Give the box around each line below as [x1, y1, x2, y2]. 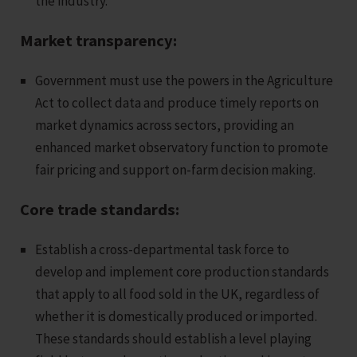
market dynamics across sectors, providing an [35, 116, 295, 135]
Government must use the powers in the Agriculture [35, 72, 334, 90]
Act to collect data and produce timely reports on [35, 94, 320, 112]
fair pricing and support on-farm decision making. [35, 161, 316, 179]
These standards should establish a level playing [35, 330, 312, 348]
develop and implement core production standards [35, 263, 330, 281]
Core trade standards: [20, 199, 179, 221]
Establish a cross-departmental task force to [35, 241, 290, 259]
